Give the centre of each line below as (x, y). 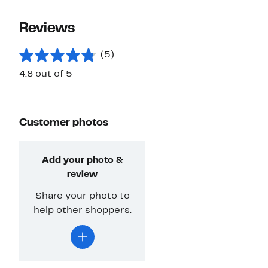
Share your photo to (82, 197)
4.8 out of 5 (46, 74)
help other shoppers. (82, 211)
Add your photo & (82, 161)
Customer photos (64, 123)
